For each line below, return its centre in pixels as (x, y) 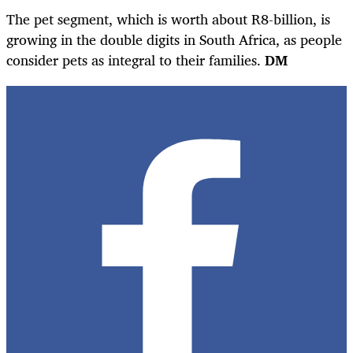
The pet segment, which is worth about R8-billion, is (168, 19)
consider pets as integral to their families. (136, 59)
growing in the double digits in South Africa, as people (174, 39)
